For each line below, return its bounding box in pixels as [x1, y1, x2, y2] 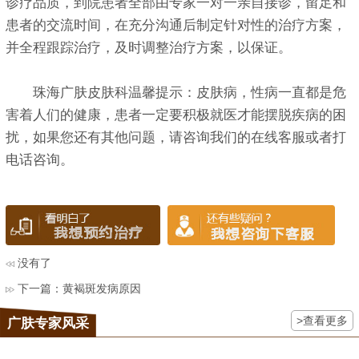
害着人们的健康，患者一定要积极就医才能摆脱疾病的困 [6, 107, 346, 123]
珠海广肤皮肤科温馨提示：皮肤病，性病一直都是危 [6, 85, 346, 101]
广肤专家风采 [6, 315, 89, 331]
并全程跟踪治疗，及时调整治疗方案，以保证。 [6, 40, 292, 56]
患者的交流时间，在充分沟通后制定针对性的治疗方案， [6, 18, 346, 34]
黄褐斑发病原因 [63, 281, 142, 295]
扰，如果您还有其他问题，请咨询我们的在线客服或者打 [6, 130, 346, 146]
